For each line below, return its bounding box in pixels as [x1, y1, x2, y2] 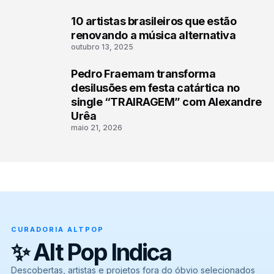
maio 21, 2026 [71, 123, 122, 133]
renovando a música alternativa [71, 29, 236, 42]
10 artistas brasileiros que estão [71, 15, 237, 28]
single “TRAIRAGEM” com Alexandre [71, 95, 262, 109]
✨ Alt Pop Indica [10, 238, 171, 267]
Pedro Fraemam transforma [71, 67, 216, 81]
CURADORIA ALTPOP [10, 225, 104, 234]
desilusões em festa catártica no [71, 81, 240, 95]
